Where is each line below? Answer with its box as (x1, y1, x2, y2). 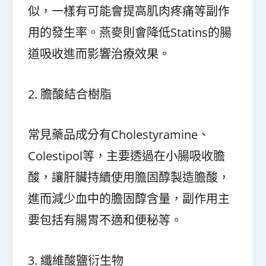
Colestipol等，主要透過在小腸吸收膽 (28, 148, 226, 164)
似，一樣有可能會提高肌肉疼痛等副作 (28, 3, 230, 19)
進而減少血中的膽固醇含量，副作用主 (28, 191, 230, 207)
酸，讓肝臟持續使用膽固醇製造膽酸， (28, 169, 230, 185)
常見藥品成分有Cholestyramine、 (28, 126, 210, 142)
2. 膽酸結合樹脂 (28, 86, 112, 102)
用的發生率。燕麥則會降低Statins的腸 (28, 24, 232, 40)
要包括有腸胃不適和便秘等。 (28, 212, 183, 228)
